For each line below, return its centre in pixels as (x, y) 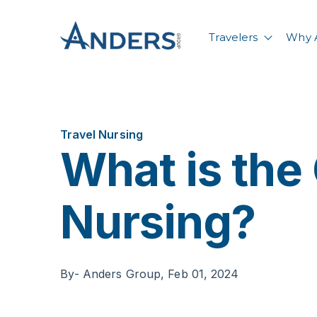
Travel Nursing (101, 135)
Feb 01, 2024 (203, 273)
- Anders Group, (121, 273)
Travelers (234, 38)
